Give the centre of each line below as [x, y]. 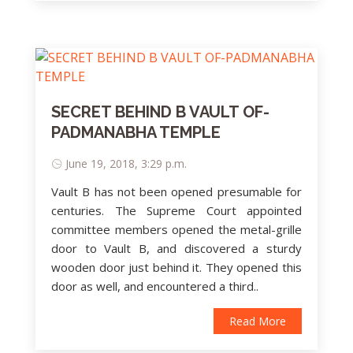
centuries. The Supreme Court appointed [176, 210]
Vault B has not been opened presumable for [176, 191]
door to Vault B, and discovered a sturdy [176, 248]
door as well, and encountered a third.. [155, 286]
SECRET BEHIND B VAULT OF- [160, 111]
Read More [258, 321]
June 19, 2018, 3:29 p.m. [126, 163]
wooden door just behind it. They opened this [176, 267]
